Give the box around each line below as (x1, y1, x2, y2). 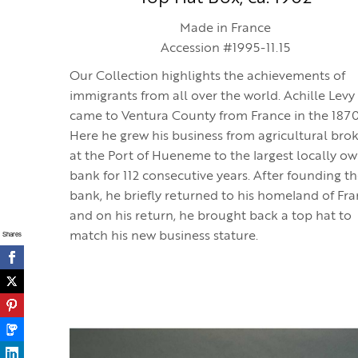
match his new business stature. (70, 230, 261, 243)
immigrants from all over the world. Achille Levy (70, 90, 355, 103)
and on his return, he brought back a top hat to (70, 210, 352, 223)
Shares (2, 229, 22, 238)
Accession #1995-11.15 (161, 42, 290, 55)
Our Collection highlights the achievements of (70, 70, 345, 83)
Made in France (180, 22, 271, 35)
